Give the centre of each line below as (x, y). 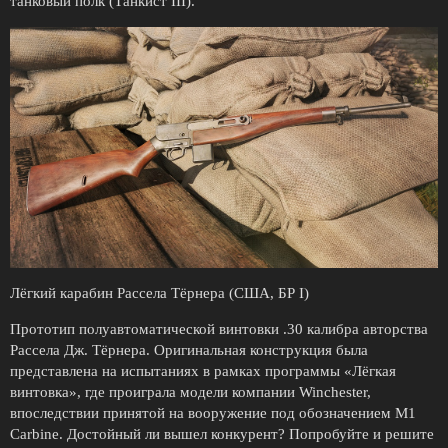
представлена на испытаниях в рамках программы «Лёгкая (203, 370)
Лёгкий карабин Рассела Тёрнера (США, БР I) (159, 292)
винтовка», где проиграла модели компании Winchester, (190, 391)
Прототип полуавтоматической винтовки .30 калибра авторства (219, 328)
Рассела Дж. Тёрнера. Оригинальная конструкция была (189, 349)
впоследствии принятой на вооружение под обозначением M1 (213, 412)
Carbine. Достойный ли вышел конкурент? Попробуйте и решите (222, 433)
